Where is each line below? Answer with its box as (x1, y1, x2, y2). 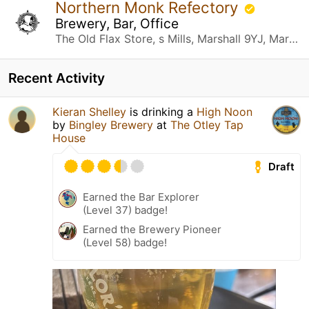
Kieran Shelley (52, 104, 126, 119)
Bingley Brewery (69, 117, 153, 132)
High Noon (197, 104, 252, 119)
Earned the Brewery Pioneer (83, 222, 221, 236)
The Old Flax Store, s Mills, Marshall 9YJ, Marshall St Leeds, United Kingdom (289, 31, 298, 46)
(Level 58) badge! (83, 235, 167, 249)
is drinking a (126, 104, 197, 119)
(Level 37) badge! (83, 203, 168, 217)
